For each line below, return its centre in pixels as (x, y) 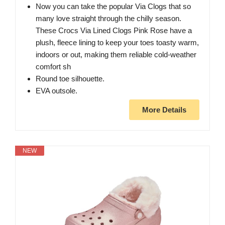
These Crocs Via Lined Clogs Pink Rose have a (114, 30)
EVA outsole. (57, 90)
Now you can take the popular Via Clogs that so (113, 6)
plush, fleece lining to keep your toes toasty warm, (117, 42)
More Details (164, 109)
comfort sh (53, 66)
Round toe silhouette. (70, 78)
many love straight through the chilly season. (108, 18)
